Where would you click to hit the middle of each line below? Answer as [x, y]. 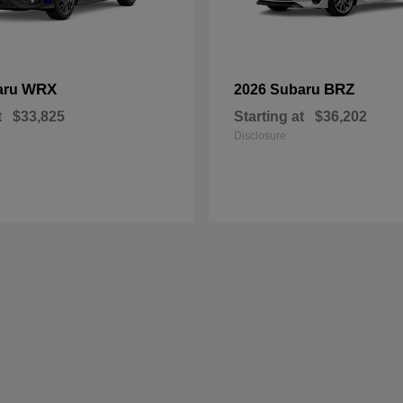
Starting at [269, 116]
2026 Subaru [279, 90]
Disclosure [260, 136]
